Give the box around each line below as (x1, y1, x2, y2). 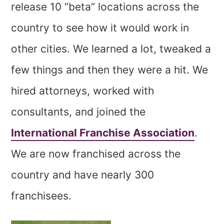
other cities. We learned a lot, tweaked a (11, 42, 211, 55)
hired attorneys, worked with (11, 84, 154, 97)
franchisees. (11, 189, 72, 202)
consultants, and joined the (11, 105, 146, 118)
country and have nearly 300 (11, 168, 154, 181)
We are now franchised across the (11, 147, 181, 160)
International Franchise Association (11, 126, 195, 139)
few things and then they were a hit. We (11, 63, 208, 76)
